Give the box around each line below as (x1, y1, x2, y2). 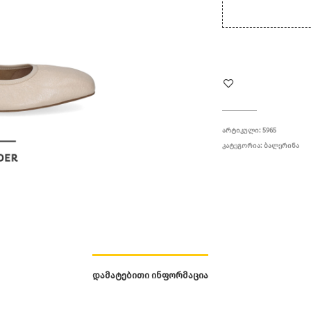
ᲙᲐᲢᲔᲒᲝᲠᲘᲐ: (222, 142, 264, 150)
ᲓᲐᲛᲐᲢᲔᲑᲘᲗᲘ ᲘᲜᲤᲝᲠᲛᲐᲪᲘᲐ (92, 270, 208, 281)
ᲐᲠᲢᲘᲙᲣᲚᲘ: (222, 126, 263, 135)
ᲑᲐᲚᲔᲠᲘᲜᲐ (264, 142, 300, 150)
